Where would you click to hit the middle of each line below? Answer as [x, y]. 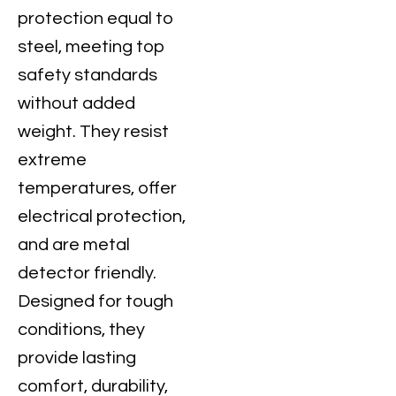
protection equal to [96, 19]
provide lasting [77, 358]
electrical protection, [102, 217]
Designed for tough [95, 301]
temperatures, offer [97, 188]
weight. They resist [93, 132]
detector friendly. [87, 273]
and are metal [74, 245]
